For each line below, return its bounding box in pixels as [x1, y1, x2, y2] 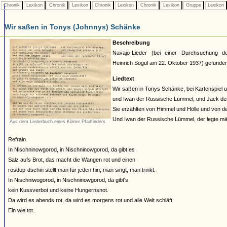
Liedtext [112, 75, 134, 82]
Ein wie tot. [8, 207, 34, 213]
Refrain [8, 136, 26, 142]
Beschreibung [112, 40, 150, 46]
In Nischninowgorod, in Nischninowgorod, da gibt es [8, 146, 135, 153]
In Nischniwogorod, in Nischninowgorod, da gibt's [8, 177, 128, 183]
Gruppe [184, 3, 203, 8]
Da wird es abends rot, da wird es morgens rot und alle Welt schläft [8, 197, 172, 203]
